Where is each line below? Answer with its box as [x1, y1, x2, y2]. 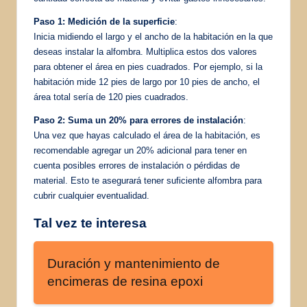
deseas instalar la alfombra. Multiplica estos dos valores [34, 46, 257, 57]
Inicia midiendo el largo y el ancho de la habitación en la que [34, 31, 273, 42]
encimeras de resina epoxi [47, 273, 203, 288]
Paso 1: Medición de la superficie [34, 16, 175, 27]
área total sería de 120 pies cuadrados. [34, 91, 188, 102]
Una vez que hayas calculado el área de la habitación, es [34, 130, 260, 140]
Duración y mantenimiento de [47, 256, 220, 271]
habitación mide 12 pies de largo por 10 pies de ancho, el [34, 76, 260, 87]
